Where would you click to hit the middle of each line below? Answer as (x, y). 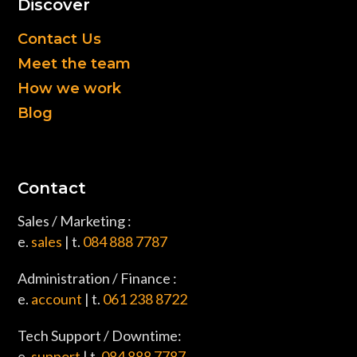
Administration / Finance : (98, 279)
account (57, 299)
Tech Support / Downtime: (100, 336)
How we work (70, 89)
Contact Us (60, 39)
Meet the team (75, 64)
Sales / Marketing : (75, 221)
